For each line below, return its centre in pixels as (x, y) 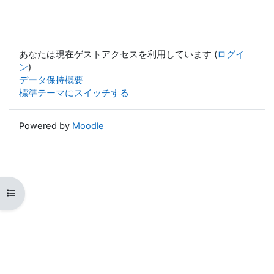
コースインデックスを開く (61, 193)
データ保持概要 (51, 80)
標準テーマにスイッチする (74, 93)
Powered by (46, 126)
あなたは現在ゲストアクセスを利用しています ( (118, 54)
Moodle (88, 126)
